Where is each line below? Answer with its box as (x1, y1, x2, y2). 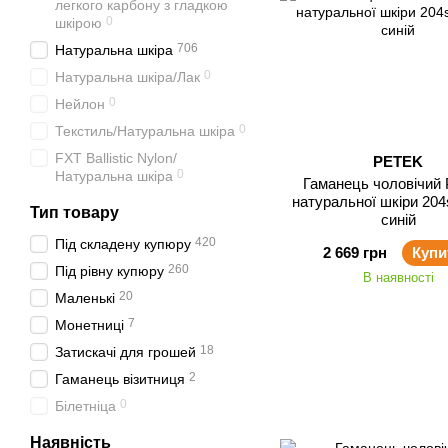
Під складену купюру (55, 236, 191, 252)
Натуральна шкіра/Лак (55, 69, 200, 85)
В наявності (362, 270, 434, 285)
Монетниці (55, 317, 124, 333)
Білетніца (55, 398, 116, 414)
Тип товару (30, 204, 119, 221)
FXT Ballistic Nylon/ (55, 150, 177, 166)
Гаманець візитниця (55, 371, 185, 387)
